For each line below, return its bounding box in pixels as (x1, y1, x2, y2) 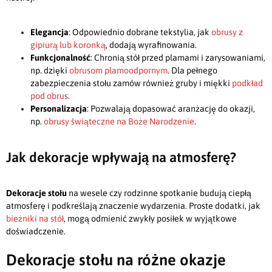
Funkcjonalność (30, 52, 90, 63)
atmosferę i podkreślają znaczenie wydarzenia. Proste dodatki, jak (6, 200, 260, 211)
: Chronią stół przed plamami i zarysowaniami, (90, 52, 265, 63)
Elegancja (30, 27, 69, 37)
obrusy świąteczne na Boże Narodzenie (44, 116, 194, 126)
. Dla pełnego (168, 65, 217, 75)
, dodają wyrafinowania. (106, 39, 197, 50)
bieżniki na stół (6, 213, 64, 223)
